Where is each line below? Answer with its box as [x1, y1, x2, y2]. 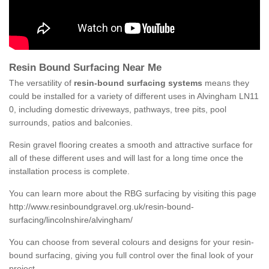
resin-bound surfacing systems [74, 78, 202, 88]
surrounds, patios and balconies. [9, 118, 133, 128]
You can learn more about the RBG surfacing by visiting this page [9, 189, 256, 199]
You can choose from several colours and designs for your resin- [9, 237, 254, 247]
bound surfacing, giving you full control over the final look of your [9, 250, 253, 261]
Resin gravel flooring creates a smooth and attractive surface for [9, 140, 253, 150]
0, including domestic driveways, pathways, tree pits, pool [9, 104, 226, 115]
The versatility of [9, 78, 74, 88]
